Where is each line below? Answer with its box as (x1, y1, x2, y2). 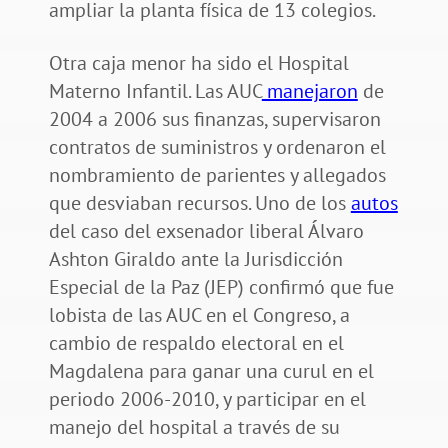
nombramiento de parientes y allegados (48, 162, 386, 189)
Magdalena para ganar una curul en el (48, 358, 374, 385)
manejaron (261, 78, 358, 105)
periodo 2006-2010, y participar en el (48, 386, 366, 413)
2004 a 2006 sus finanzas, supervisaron (48, 106, 381, 133)
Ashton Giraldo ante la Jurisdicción (48, 246, 343, 273)
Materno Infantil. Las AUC (48, 78, 262, 105)
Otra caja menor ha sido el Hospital (48, 50, 349, 77)
